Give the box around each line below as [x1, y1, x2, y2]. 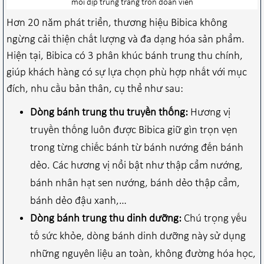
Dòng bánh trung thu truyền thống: [30, 107, 188, 118]
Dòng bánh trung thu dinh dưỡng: [30, 213, 184, 225]
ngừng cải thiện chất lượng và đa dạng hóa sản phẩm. [6, 34, 245, 45]
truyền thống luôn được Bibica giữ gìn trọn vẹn [30, 124, 237, 136]
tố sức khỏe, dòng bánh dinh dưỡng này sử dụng [30, 230, 246, 242]
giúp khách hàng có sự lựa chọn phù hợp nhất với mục [6, 67, 247, 78]
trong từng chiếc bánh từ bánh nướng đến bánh [30, 142, 243, 154]
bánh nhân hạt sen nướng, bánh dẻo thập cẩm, [30, 177, 240, 189]
